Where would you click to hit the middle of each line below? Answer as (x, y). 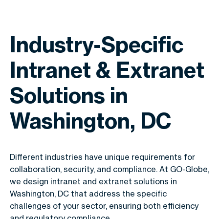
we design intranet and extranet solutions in (93, 181)
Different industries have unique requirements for (102, 157)
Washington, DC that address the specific (88, 193)
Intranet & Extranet (107, 70)
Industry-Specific (97, 44)
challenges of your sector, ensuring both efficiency (104, 206)
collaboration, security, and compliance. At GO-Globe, (109, 169)
